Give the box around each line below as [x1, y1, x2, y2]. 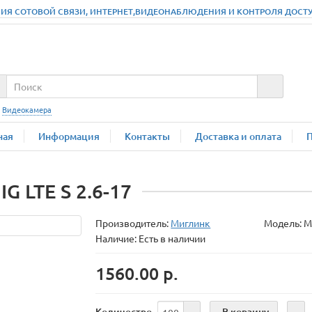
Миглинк [171, 217, 211, 229]
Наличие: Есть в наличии [95, 232, 206, 244]
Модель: [263, 217, 304, 229]
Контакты [125, 130, 170, 143]
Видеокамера [2, 104, 52, 115]
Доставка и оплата [195, 130, 281, 143]
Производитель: [95, 217, 171, 229]
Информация [38, 130, 100, 143]
